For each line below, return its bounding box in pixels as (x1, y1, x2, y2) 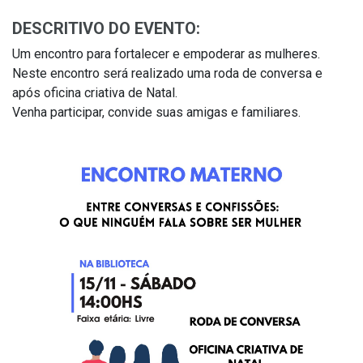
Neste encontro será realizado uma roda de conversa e (12, 66, 322, 82)
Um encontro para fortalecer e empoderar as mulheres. (12, 46, 320, 62)
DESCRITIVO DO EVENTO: (12, 19, 200, 39)
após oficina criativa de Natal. (12, 85, 177, 101)
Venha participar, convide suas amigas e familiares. (12, 105, 301, 121)
